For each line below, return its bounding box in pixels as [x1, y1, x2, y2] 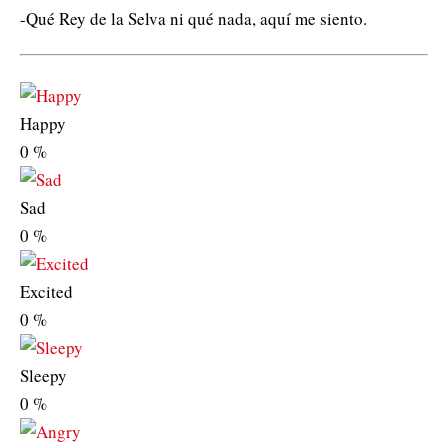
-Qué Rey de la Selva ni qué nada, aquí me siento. [20, 6, 367, 30]
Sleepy [20, 363, 67, 387]
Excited [20, 279, 73, 303]
